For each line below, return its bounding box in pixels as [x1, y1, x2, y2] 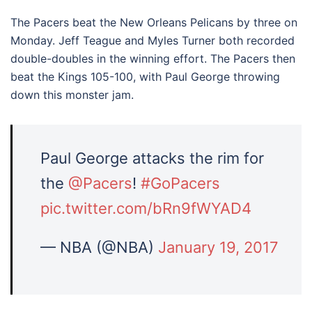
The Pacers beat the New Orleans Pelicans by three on [10, 15, 297, 29]
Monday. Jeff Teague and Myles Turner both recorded [10, 33, 295, 47]
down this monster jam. [10, 88, 134, 102]
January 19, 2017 [158, 238, 279, 256]
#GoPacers [141, 174, 220, 192]
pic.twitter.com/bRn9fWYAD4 [40, 199, 251, 217]
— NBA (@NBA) [40, 238, 158, 256]
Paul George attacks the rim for [40, 149, 264, 167]
